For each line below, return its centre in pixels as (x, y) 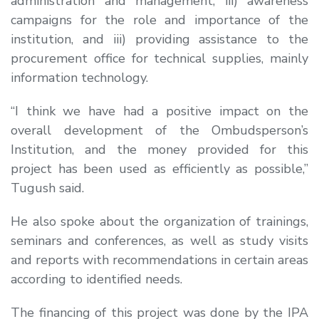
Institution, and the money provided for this (159, 149)
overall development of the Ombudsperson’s (159, 130)
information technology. (79, 77)
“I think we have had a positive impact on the (159, 111)
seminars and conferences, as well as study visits (159, 240)
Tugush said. (47, 188)
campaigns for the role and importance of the (159, 20)
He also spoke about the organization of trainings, (159, 221)
